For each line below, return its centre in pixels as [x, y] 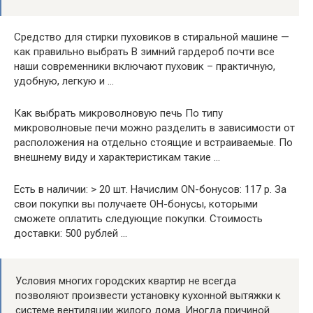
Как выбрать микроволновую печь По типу [118, 113]
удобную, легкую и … [64, 81]
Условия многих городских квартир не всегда [126, 281]
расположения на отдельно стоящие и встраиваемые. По [153, 142]
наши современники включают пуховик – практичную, [145, 66]
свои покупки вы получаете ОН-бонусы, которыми [136, 204]
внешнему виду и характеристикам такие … [117, 157]
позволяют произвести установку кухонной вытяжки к [148, 295]
